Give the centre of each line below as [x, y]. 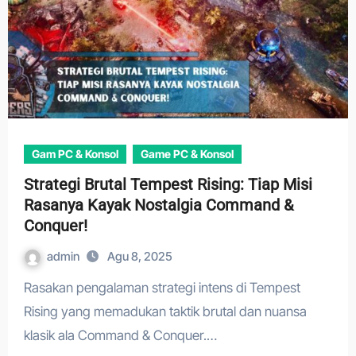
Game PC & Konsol [187, 154]
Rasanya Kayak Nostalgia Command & [158, 205]
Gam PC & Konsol [75, 154]
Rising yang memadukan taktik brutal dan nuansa [165, 311]
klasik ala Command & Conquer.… [120, 335]
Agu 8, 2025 [139, 256]
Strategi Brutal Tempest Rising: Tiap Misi [168, 184]
